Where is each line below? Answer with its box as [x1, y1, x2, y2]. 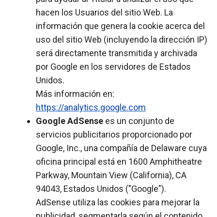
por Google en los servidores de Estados [36, 62, 191, 72]
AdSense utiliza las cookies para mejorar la [36, 197, 200, 207]
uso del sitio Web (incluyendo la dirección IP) [36, 34, 207, 45]
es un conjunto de [103, 116, 174, 126]
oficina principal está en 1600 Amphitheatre [36, 156, 202, 167]
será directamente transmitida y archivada [36, 48, 197, 58]
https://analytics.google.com [36, 102, 146, 112]
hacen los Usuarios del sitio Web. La [36, 7, 173, 17]
